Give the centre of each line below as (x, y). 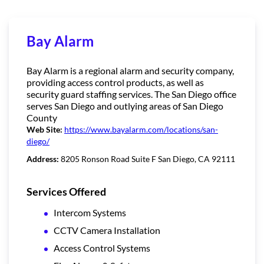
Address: (44, 159)
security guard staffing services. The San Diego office (131, 94)
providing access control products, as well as (115, 82)
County (42, 117)
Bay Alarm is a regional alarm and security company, (130, 70)
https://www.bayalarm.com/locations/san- (141, 129)
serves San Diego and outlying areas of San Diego (125, 105)
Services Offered (66, 191)
